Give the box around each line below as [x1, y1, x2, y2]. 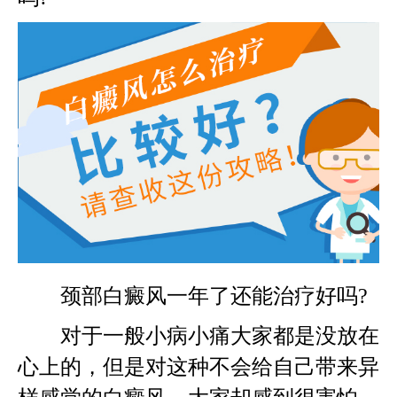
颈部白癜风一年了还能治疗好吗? [18, 284, 368, 307]
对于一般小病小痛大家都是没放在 [18, 323, 379, 347]
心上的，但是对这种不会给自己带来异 [18, 354, 379, 378]
